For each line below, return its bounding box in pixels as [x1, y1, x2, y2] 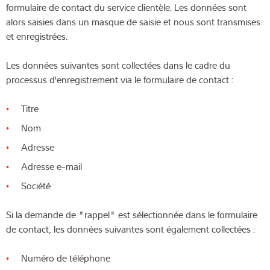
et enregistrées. [6, 29, 67, 43]
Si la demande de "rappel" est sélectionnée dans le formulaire [6, 207, 257, 221]
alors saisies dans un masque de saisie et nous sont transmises [6, 14, 260, 28]
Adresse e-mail [21, 159, 82, 173]
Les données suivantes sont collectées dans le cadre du [6, 58, 230, 72]
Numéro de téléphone [21, 251, 110, 265]
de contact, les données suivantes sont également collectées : [6, 222, 255, 236]
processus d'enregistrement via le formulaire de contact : [6, 72, 233, 86]
